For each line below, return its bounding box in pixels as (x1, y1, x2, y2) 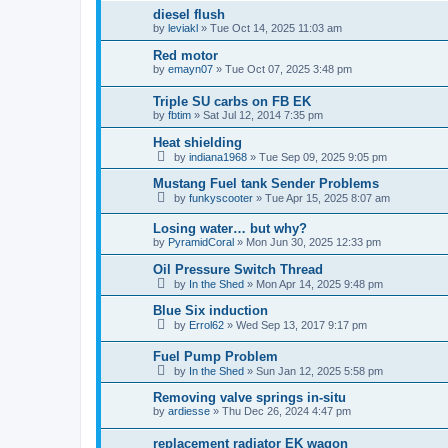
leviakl (168, 22, 198, 35)
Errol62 (189, 319, 224, 332)
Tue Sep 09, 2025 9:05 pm (259, 150, 387, 163)
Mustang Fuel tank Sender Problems (153, 175, 379, 191)
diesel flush (153, 7, 225, 23)
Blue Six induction (153, 303, 268, 319)
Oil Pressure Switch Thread (153, 262, 323, 278)
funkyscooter (189, 191, 253, 204)
